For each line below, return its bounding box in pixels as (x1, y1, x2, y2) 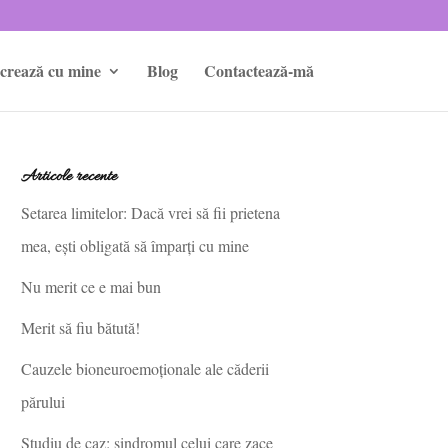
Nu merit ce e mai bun (21, 276, 162, 297)
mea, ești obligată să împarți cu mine (21, 235, 260, 256)
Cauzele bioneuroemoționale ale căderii (21, 358, 270, 379)
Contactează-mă (203, 59, 314, 82)
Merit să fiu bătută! (21, 317, 141, 338)
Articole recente (21, 166, 118, 188)
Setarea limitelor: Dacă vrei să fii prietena (21, 202, 281, 223)
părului (21, 391, 66, 412)
